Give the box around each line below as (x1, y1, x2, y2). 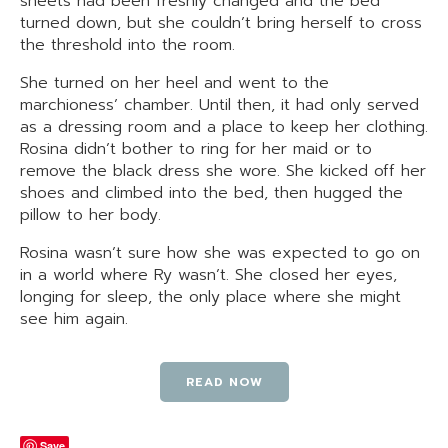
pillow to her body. (20, 203, 161, 227)
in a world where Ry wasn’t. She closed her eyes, (20, 263, 397, 287)
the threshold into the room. (20, 33, 235, 57)
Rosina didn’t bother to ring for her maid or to (20, 137, 372, 161)
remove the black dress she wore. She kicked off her (20, 159, 426, 183)
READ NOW (185, 373, 263, 391)
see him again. (20, 307, 128, 331)
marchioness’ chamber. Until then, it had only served (20, 93, 419, 117)
